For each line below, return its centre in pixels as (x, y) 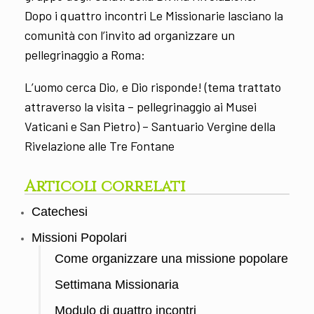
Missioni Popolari (79, 237)
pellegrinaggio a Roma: (85, 54)
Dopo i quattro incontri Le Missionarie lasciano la (154, 15)
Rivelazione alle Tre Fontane (100, 145)
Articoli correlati (105, 186)
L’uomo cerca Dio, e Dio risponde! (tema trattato (153, 87)
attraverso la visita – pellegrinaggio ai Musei (141, 106)
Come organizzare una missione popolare (171, 258)
